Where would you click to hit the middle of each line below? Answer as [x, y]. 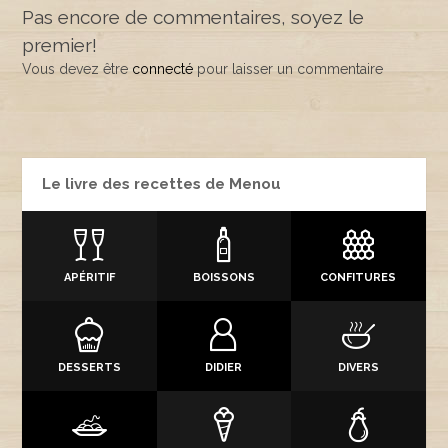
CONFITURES [358, 277]
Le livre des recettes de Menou [162, 184]
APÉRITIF [90, 277]
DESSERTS [90, 367]
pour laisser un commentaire [288, 69]
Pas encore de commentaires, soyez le [193, 17]
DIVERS [358, 367]
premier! [60, 45]
